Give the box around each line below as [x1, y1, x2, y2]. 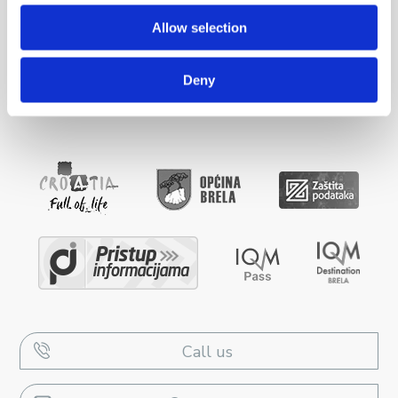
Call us [182, 341, 233, 363]
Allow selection [151, 20, 247, 36]
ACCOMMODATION [20, 35, 154, 53]
